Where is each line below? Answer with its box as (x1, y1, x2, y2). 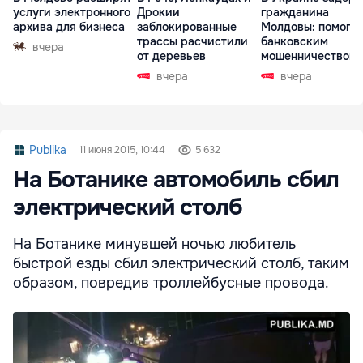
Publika (29, 142, 66, 157)
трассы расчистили (137, 33, 248, 49)
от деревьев (137, 48, 206, 63)
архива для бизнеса (13, 19, 125, 34)
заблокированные (137, 19, 237, 34)
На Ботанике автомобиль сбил (13, 164, 339, 194)
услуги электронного (13, 4, 130, 19)
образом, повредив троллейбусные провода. (13, 273, 329, 292)
